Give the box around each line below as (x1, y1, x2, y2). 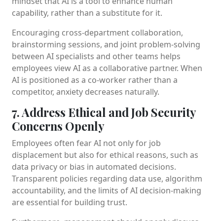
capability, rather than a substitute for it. (12, 7, 162, 18)
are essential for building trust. (12, 196, 127, 208)
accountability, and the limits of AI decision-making (12, 184, 201, 196)
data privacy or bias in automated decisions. (12, 161, 176, 172)
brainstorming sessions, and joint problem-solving (12, 38, 200, 50)
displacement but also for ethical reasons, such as (12, 149, 198, 160)
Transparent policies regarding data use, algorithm (12, 173, 202, 184)
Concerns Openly (12, 118, 105, 134)
